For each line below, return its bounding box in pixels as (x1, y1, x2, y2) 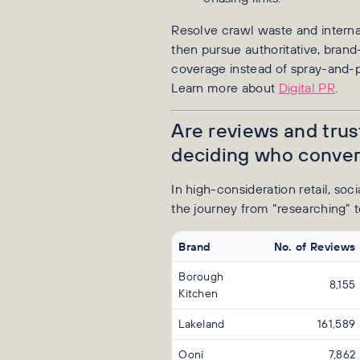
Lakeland (178, 315, 225, 332)
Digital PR (278, 77, 335, 96)
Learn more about (171, 77, 279, 96)
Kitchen (178, 284, 219, 301)
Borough (178, 268, 224, 284)
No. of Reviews (273, 237, 356, 255)
